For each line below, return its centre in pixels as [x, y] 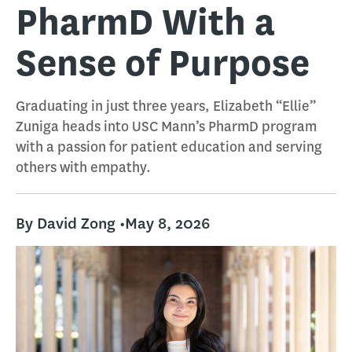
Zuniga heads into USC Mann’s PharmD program [166, 126]
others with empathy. [83, 167]
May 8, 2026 [167, 224]
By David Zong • [70, 224]
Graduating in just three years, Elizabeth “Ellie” [166, 106]
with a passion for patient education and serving [169, 147]
